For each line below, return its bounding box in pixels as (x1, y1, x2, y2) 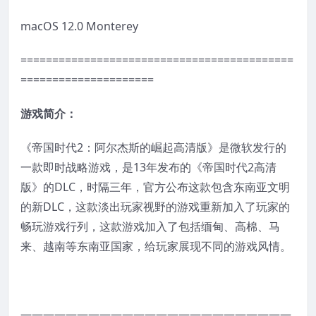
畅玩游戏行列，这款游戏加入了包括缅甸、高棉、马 (20, 218, 280, 234)
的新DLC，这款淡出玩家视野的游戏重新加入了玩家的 (20, 198, 290, 214)
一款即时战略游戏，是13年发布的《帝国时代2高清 (20, 159, 276, 175)
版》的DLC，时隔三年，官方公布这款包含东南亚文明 (20, 178, 290, 195)
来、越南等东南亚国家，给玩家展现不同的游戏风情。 (20, 238, 291, 254)
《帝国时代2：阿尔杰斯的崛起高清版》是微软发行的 (20, 139, 286, 155)
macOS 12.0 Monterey (20, 18, 138, 34)
